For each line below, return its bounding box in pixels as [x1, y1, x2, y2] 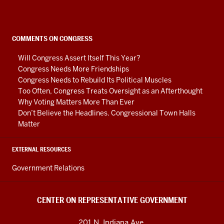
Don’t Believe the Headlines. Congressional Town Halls [18, 108, 195, 117]
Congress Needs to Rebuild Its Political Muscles [18, 75, 171, 84]
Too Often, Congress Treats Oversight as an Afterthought [18, 86, 202, 95]
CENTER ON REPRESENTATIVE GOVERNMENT [36, 195, 187, 205]
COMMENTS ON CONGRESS [12, 34, 92, 43]
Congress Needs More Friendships [18, 64, 129, 73]
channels [5, 61, 62, 78]
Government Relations [12, 163, 84, 172]
